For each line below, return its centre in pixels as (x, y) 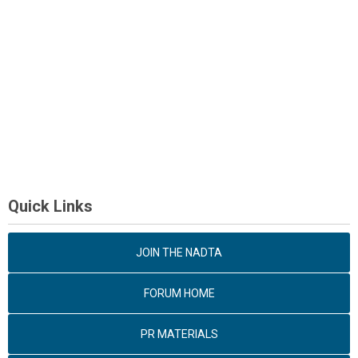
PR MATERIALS (179, 334)
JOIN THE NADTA (179, 253)
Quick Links (50, 206)
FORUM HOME (179, 293)
